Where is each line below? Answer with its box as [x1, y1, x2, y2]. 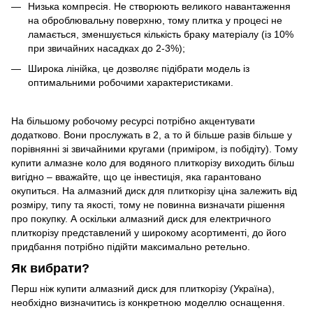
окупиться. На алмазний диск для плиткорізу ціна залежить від [11, 184, 297, 196]
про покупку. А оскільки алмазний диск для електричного [11, 212, 271, 224]
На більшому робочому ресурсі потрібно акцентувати [11, 115, 255, 126]
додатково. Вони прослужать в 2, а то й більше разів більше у [11, 129, 292, 140]
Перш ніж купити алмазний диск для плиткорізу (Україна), [11, 283, 275, 295]
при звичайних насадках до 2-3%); [28, 43, 185, 54]
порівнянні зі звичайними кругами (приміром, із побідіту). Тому [11, 143, 298, 154]
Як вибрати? [11, 261, 89, 276]
